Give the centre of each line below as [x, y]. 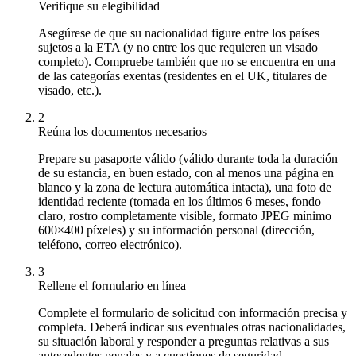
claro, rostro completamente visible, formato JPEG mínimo [185, 215]
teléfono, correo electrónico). [110, 244]
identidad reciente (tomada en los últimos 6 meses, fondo [180, 201]
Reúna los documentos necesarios [122, 131]
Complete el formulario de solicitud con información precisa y [193, 312]
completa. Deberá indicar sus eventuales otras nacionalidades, [192, 327]
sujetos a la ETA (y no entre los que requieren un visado [178, 47]
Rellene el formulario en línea [112, 285]
